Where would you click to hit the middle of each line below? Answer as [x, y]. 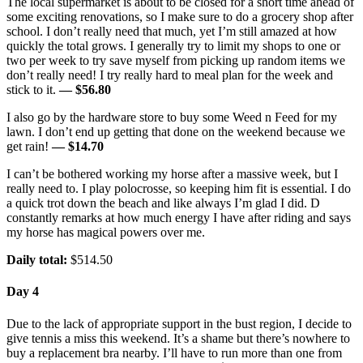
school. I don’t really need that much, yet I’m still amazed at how [172, 32]
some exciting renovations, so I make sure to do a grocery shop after [180, 17]
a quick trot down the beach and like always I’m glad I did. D [163, 203]
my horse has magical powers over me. [106, 233]
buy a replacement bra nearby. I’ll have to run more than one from [174, 352]
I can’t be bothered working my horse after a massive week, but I [172, 174]
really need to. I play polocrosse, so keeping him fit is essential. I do [179, 189]
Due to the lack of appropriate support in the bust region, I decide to [179, 323]
